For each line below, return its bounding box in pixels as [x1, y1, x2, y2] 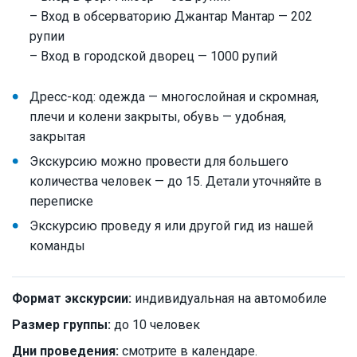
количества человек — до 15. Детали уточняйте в [29, 174, 322, 190]
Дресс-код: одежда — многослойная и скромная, [29, 89, 319, 105]
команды [29, 238, 85, 254]
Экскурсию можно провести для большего [29, 154, 288, 170]
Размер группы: [12, 317, 111, 333]
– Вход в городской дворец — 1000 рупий [29, 49, 277, 65]
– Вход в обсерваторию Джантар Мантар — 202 [29, 9, 312, 25]
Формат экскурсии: [12, 291, 131, 307]
